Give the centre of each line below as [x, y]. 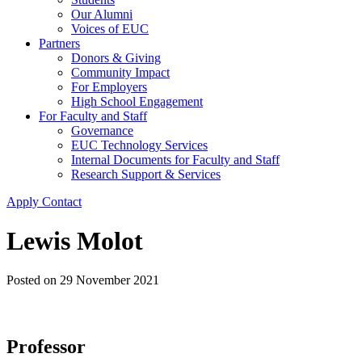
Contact [62, 201]
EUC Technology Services [139, 145]
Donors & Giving [116, 57]
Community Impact [120, 72]
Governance [102, 130]
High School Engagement [137, 101]
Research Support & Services [146, 174]
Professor [46, 347]
